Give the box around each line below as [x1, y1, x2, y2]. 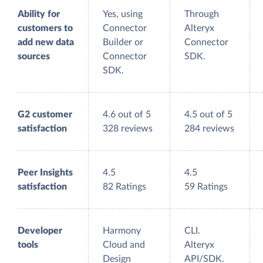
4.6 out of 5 [103, 110, 151, 120]
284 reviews [184, 124, 234, 134]
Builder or [103, 38, 143, 48]
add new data [18, 38, 74, 48]
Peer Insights [18, 168, 73, 178]
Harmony [103, 226, 141, 236]
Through [184, 9, 219, 19]
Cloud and [103, 240, 145, 250]
